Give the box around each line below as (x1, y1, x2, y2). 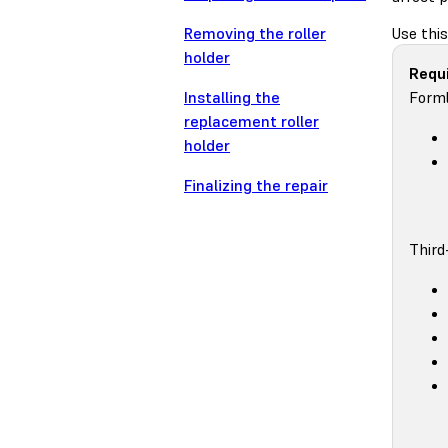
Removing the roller (184, 23, 326, 44)
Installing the (184, 87, 280, 108)
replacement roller (184, 111, 319, 132)
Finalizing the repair (184, 175, 328, 196)
